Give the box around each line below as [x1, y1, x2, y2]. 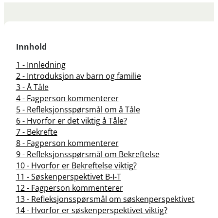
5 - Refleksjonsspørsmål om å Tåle [16, 104, 140, 115]
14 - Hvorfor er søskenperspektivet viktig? [16, 205, 167, 216]
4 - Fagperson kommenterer [16, 93, 119, 104]
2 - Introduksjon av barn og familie [16, 71, 141, 82]
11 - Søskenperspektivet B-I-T [16, 171, 121, 182]
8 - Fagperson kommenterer [16, 138, 119, 149]
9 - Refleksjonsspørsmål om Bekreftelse [16, 149, 160, 160]
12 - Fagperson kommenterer [16, 182, 123, 194]
